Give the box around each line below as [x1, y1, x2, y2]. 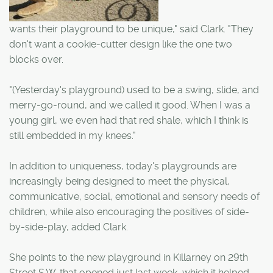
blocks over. [9, 53, 63, 65]
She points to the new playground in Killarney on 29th [9, 251, 248, 263]
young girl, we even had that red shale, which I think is [9, 114, 249, 126]
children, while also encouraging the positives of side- [9, 205, 249, 218]
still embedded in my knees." [9, 129, 136, 141]
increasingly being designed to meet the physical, [9, 175, 230, 187]
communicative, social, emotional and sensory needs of [9, 190, 260, 202]
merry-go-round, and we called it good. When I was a [9, 99, 250, 111]
